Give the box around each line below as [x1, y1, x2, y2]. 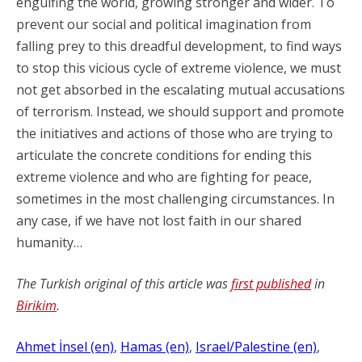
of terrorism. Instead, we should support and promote [16, 103, 344, 120]
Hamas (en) [120, 338, 189, 356]
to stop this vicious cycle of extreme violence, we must [16, 59, 341, 77]
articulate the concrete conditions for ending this [16, 146, 312, 164]
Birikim [16, 297, 57, 314]
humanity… [16, 234, 82, 251]
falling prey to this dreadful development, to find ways [16, 37, 342, 55]
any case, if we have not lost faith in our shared [16, 212, 301, 229]
